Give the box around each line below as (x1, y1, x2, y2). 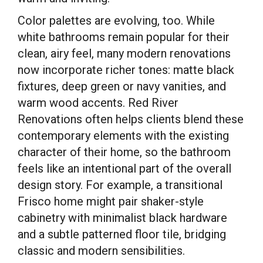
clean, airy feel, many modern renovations (18, 46, 231, 60)
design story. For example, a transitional (18, 178, 222, 192)
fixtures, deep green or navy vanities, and (18, 79, 226, 93)
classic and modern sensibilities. (18, 244, 185, 258)
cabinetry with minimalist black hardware (18, 211, 227, 225)
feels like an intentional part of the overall (18, 161, 231, 176)
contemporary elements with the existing (18, 129, 229, 143)
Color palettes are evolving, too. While (18, 14, 215, 28)
